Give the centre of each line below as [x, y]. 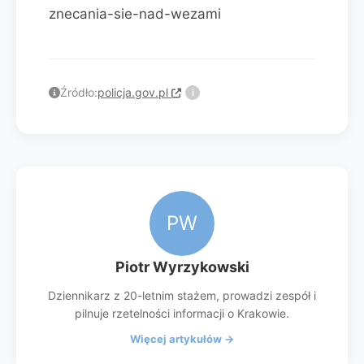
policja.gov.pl [134, 92]
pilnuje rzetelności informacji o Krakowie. [182, 313]
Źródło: [79, 92]
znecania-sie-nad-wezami [135, 14]
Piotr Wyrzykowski [182, 267]
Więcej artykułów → [182, 339]
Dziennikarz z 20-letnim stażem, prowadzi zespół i [182, 295]
